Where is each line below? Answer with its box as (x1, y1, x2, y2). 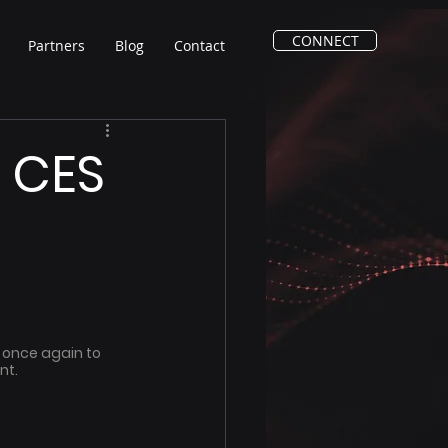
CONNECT (291, 31, 359, 50)
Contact (174, 36, 225, 55)
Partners (28, 36, 85, 55)
